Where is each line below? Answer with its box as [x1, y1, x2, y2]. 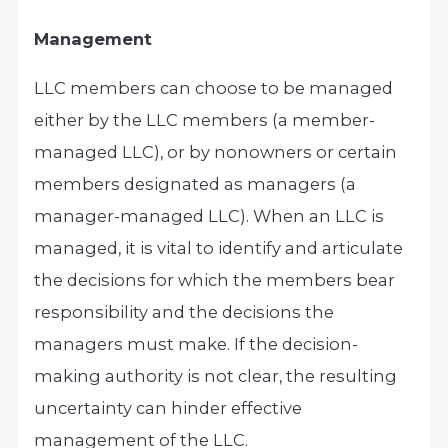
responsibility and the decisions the [34, 301, 335, 322]
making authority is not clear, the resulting [34, 365, 398, 386]
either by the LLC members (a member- [34, 109, 376, 130]
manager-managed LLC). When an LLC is [34, 205, 385, 226]
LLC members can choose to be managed [34, 77, 394, 98]
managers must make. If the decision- [34, 333, 359, 354]
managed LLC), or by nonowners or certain [34, 141, 398, 162]
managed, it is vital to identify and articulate [34, 237, 404, 258]
